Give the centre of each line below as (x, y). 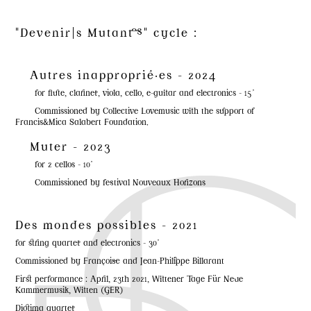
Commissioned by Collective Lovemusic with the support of (135, 112)
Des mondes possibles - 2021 (107, 227)
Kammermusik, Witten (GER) (69, 292)
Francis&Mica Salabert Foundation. (82, 124)
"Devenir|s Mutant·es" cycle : (107, 34)
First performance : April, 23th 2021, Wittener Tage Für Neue (129, 280)
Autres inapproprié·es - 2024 (124, 77)
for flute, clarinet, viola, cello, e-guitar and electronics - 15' (135, 94)
